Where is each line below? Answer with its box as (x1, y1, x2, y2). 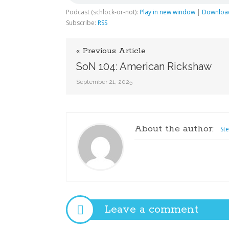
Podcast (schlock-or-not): (66, 8, 140, 16)
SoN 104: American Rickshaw (76, 60, 212, 73)
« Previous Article (76, 45, 146, 56)
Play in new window (140, 8, 195, 16)
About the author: (134, 123, 214, 134)
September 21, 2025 (76, 78, 132, 85)
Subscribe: (66, 18, 98, 27)
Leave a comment (104, 202, 198, 217)
